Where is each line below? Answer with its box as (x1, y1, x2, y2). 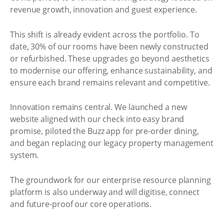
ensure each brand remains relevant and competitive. (10, 76, 210, 88)
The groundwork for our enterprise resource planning (10, 174, 211, 185)
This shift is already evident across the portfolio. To (10, 28, 199, 40)
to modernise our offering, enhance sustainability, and (10, 64, 212, 76)
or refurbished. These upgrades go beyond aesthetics (10, 52, 209, 64)
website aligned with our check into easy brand (10, 113, 184, 124)
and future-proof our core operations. (10, 198, 152, 209)
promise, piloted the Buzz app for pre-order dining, (10, 125, 199, 136)
